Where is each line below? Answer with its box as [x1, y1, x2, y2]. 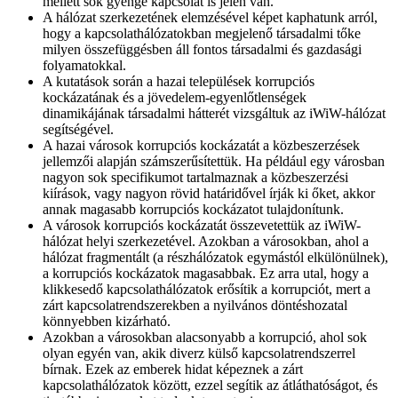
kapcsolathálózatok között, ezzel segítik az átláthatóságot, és [43, 378, 378, 393]
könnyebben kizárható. [43, 314, 171, 329]
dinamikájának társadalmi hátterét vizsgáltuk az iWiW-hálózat [43, 106, 386, 121]
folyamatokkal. [43, 58, 126, 73]
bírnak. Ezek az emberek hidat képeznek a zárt [43, 362, 303, 377]
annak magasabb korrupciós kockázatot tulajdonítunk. [43, 202, 344, 217]
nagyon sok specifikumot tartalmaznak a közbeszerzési [43, 170, 348, 185]
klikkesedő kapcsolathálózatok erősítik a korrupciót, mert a [43, 282, 370, 297]
